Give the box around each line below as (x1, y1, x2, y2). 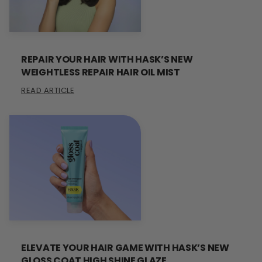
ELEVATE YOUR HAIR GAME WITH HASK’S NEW (21, 240, 229, 254)
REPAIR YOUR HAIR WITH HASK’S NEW (21, 52, 193, 66)
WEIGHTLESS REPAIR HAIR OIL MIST (21, 65, 180, 79)
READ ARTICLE (21, 84, 74, 96)
